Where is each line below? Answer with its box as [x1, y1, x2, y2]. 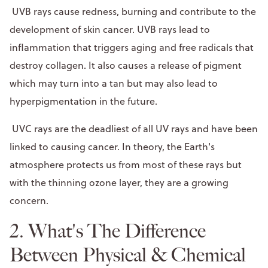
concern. [10, 193, 56, 207]
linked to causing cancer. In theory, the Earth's [10, 139, 215, 153]
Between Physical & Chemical [10, 243, 246, 266]
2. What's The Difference [10, 219, 206, 242]
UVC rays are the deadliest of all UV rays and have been [10, 121, 258, 135]
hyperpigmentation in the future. [10, 94, 157, 108]
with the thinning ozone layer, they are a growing [10, 175, 229, 189]
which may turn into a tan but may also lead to [10, 76, 218, 90]
